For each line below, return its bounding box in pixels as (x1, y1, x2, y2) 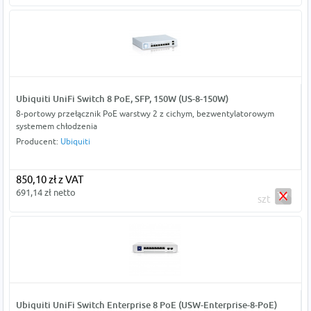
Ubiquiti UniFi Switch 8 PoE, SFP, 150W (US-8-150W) (15, 93, 228, 105)
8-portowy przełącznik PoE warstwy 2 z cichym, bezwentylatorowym (15, 108, 274, 119)
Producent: (15, 136, 60, 147)
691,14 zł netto (15, 187, 76, 199)
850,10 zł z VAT (15, 174, 83, 186)
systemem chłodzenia (15, 121, 97, 132)
